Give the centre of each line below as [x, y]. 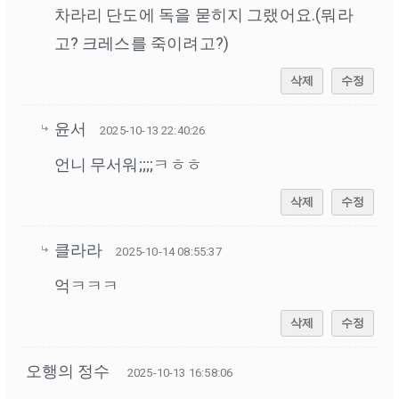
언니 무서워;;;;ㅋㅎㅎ [128, 165]
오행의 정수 [69, 371]
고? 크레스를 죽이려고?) [142, 44]
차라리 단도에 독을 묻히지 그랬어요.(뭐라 [204, 15]
